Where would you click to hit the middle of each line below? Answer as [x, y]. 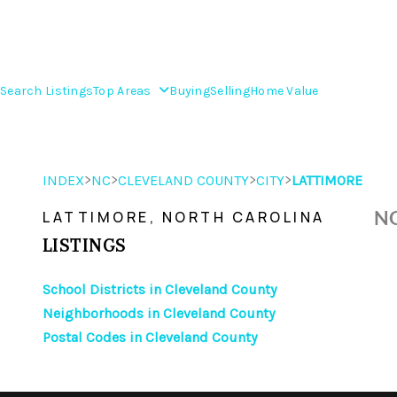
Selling [230, 90]
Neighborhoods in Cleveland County [159, 313]
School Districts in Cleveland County [160, 289]
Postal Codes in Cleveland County [150, 337]
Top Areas [124, 90]
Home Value [284, 90]
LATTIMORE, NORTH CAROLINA [184, 217]
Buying [190, 90]
